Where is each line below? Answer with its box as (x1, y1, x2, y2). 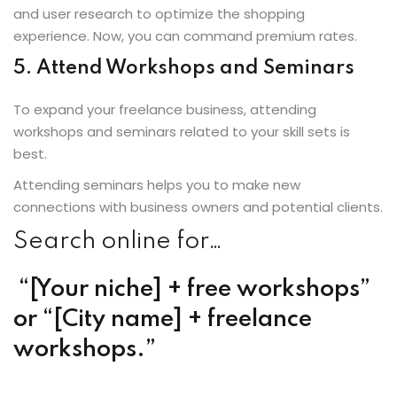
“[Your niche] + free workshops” (13, 276, 370, 301)
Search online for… (13, 229, 223, 253)
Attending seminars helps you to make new (13, 175, 300, 194)
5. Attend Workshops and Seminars (13, 58, 354, 78)
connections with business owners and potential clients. (13, 197, 383, 216)
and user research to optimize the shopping (13, 4, 305, 23)
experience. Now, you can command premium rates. (13, 26, 357, 45)
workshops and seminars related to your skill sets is (13, 121, 350, 141)
